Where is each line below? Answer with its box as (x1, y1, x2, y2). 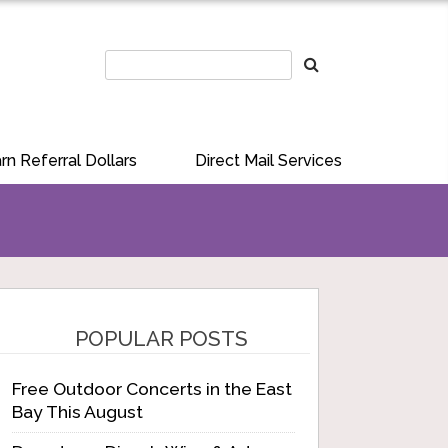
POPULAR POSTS (74, 326, 248, 351)
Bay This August (12, 401, 143, 422)
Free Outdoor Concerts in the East (12, 378, 292, 399)
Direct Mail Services (195, 151, 342, 170)
